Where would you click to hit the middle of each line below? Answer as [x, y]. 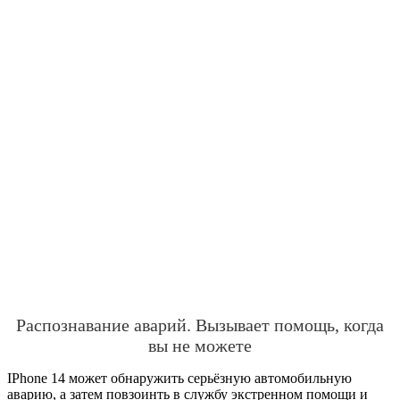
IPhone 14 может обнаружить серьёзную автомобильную [179, 378]
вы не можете [200, 345]
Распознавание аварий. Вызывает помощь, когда [200, 325]
